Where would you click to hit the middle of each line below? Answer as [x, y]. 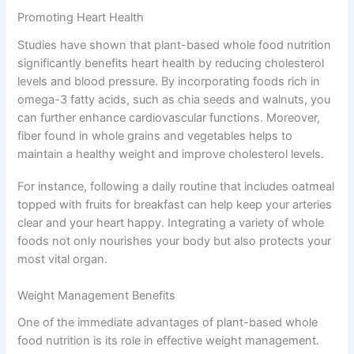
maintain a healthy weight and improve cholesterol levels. [171, 154]
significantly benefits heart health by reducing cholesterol [171, 64]
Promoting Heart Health [81, 18]
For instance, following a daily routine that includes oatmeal [176, 186]
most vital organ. [63, 259]
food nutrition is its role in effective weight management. [169, 341]
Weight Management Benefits [97, 295]
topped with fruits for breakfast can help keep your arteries [175, 204]
